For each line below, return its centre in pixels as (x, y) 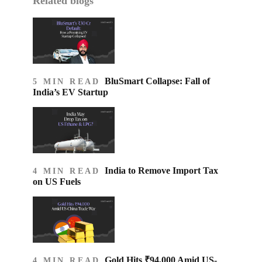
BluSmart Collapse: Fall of (157, 81)
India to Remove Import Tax (161, 170)
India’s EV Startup (70, 92)
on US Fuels (57, 181)
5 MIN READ (69, 82)
